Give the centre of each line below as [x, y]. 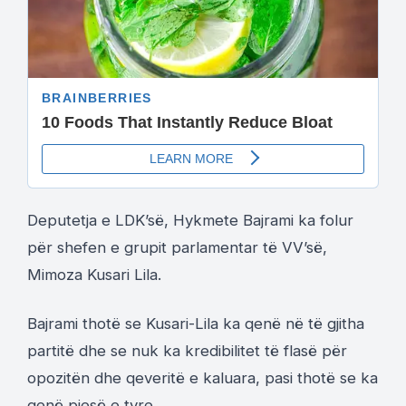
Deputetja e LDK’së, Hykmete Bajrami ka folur [190, 221]
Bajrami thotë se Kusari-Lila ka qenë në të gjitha [196, 324]
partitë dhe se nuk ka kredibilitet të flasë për [187, 351]
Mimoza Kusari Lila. [94, 275]
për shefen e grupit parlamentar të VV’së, [177, 248]
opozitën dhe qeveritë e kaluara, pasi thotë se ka [203, 378]
